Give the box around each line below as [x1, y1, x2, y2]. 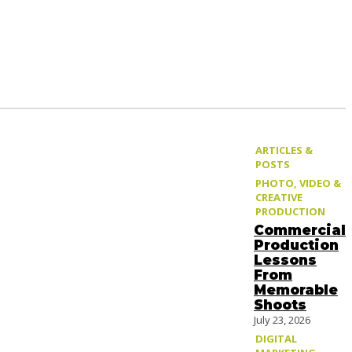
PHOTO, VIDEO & [255, 175, 341, 190]
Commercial [254, 222, 346, 238]
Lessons [254, 251, 317, 268]
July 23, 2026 [254, 312, 310, 327]
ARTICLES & [255, 142, 313, 157]
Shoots [254, 296, 306, 313]
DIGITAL [255, 331, 297, 346]
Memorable [254, 281, 338, 298]
